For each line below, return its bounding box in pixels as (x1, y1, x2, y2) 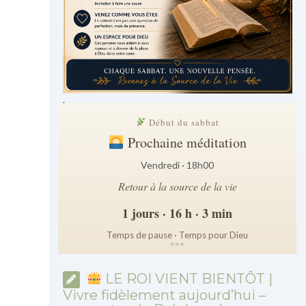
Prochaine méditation (124, 133, 247, 152)
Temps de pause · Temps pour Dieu (107, 229, 249, 240)
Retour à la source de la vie (117, 178, 237, 193)
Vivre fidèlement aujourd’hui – (62, 286, 266, 303)
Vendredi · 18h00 (141, 158, 214, 171)
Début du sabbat (145, 115, 219, 128)
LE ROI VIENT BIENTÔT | (102, 270, 273, 287)
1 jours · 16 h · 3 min (122, 204, 233, 222)
